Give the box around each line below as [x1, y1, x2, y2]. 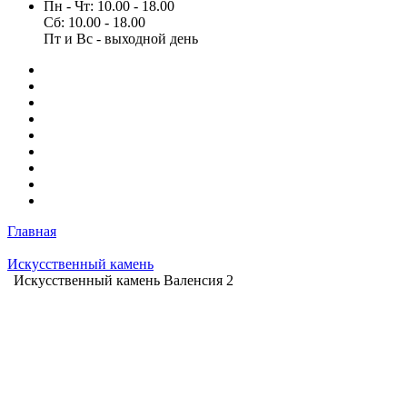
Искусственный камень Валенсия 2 [14, 273, 233, 288]
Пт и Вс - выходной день [44, 31, 198, 46]
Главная [7, 223, 56, 239]
